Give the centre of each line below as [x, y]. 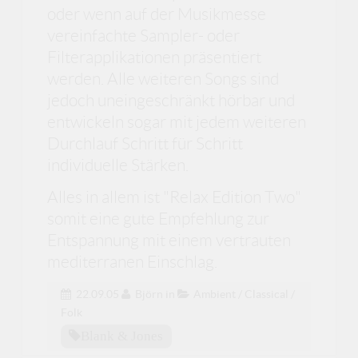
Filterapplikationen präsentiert [155, 58]
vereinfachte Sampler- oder [144, 36]
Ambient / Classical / [245, 294]
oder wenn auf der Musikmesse [157, 14]
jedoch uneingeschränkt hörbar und [171, 101]
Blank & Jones [122, 335]
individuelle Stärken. [118, 165]
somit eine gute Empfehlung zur [159, 218]
